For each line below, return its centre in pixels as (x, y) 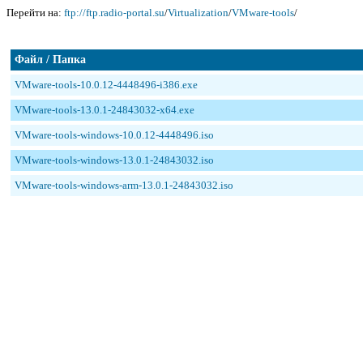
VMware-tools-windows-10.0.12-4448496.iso (114, 135)
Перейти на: (35, 13)
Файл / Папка (50, 60)
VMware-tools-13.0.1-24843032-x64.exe (105, 110)
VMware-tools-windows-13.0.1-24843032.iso (114, 160)
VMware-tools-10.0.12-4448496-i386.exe (106, 85)
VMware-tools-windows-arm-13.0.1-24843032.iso (124, 185)
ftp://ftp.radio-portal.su (114, 13)
